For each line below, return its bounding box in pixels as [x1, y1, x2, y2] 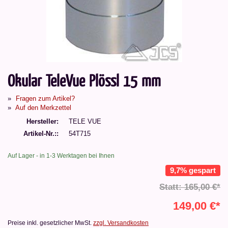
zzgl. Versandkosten [93, 219, 149, 227]
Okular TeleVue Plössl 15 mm [8, 69, 161, 91]
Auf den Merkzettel [15, 103, 71, 111]
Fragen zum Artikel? [16, 94, 75, 102]
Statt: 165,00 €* [159, 182, 220, 192]
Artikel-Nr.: [23, 130, 56, 138]
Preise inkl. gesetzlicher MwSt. [8, 219, 93, 227]
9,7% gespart [170, 165, 216, 175]
